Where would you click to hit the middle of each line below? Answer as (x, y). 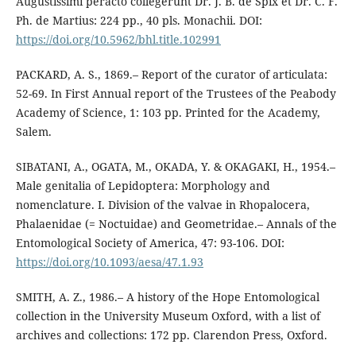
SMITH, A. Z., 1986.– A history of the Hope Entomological (167, 296)
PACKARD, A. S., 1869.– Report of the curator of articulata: (171, 74)
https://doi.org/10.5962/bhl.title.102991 (118, 39)
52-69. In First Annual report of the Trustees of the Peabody (176, 93)
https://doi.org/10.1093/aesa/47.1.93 (109, 261)
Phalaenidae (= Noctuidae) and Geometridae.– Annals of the (176, 223)
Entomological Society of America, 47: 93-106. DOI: (150, 242)
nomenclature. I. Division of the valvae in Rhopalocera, (163, 204)
